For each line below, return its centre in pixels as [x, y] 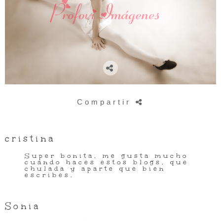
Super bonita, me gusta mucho [107, 156]
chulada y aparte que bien [95, 169]
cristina [30, 139]
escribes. [50, 175]
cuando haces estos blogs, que [107, 162]
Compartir [106, 102]
